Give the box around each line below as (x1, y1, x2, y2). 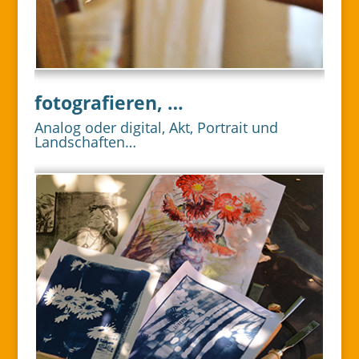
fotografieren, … (34, 89, 184, 115)
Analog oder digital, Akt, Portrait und (34, 117, 278, 137)
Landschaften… (34, 131, 136, 151)
